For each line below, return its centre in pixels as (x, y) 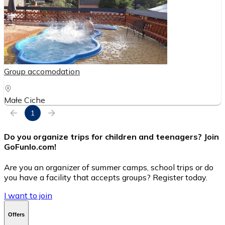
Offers (16, 214)
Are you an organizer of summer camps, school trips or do (109, 167)
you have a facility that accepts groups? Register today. (106, 178)
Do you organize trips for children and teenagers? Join (111, 137)
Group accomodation (42, 71)
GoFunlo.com (29, 147)
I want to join (28, 196)
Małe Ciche (25, 100)
